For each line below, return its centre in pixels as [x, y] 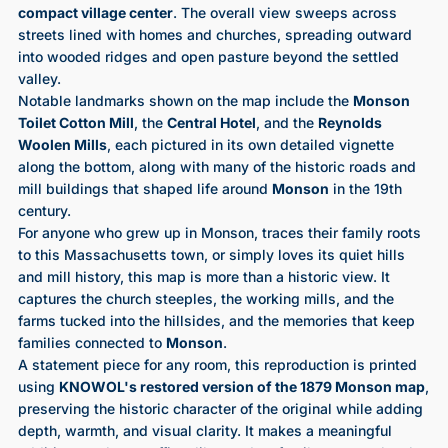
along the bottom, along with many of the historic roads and [216, 167]
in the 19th [365, 189]
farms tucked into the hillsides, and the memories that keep [216, 321]
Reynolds [349, 123]
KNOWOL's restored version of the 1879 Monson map [241, 387]
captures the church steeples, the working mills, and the [205, 299]
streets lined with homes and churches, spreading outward [214, 35]
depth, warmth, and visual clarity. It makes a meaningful [204, 431]
